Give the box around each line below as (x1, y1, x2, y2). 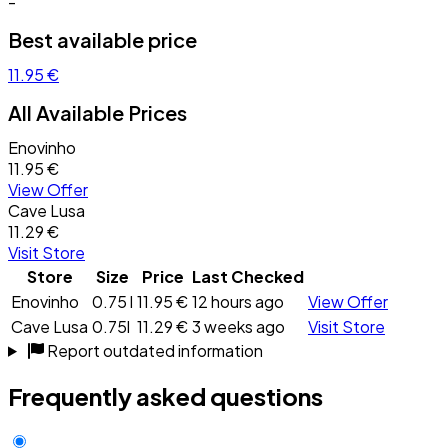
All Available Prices (8, 99, 187, 125)
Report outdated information (43, 339, 263, 361)
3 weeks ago (192, 315, 285, 337)
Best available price (8, 26, 197, 52)
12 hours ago (192, 290, 284, 312)
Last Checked (192, 265, 304, 287)
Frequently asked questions (8, 380, 323, 411)
